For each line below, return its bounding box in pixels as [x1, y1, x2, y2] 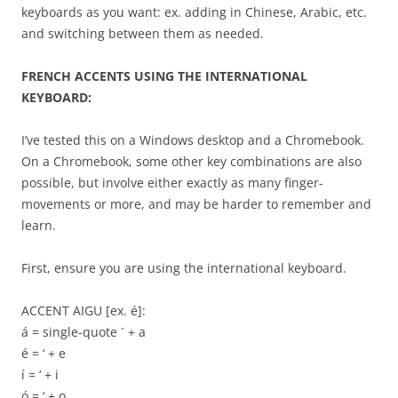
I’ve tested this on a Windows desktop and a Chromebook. [21, 131, 364, 149]
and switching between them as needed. [21, 25, 264, 43]
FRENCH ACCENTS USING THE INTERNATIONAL [21, 68, 307, 85]
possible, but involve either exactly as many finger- [21, 174, 323, 192]
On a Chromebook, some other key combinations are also [21, 153, 362, 171]
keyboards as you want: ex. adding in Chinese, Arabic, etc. [21, 4, 367, 21]
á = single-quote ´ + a [21, 323, 146, 341]
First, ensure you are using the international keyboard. [21, 259, 346, 277]
